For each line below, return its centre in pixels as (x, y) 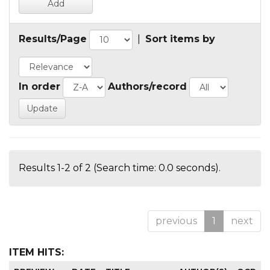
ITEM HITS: (36, 253)
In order (39, 87)
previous (176, 221)
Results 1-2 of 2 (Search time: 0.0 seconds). (120, 168)
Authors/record (147, 87)
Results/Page (53, 39)
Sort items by (180, 39)
